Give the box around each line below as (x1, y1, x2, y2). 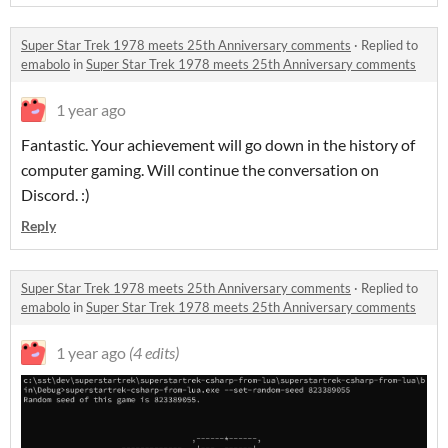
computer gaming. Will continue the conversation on (21, 160, 379, 179)
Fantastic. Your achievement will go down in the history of (21, 135, 415, 154)
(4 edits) (129, 343, 179, 362)
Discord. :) (21, 185, 90, 204)
